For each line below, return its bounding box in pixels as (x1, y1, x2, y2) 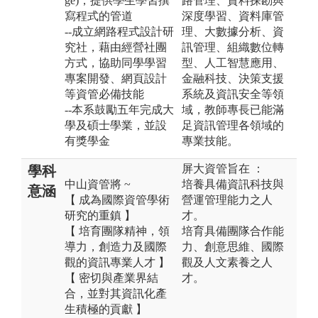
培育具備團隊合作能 (182, 224, 284, 237)
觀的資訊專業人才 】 (65, 256, 170, 268)
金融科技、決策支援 (182, 72, 284, 84)
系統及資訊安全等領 (182, 87, 284, 100)
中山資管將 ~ (65, 177, 131, 190)
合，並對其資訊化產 (65, 287, 167, 300)
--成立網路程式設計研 (65, 25, 174, 38)
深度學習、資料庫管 (182, 9, 284, 22)
